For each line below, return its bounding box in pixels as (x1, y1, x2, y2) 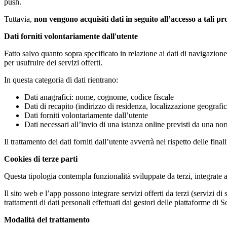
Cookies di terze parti (4, 154, 78, 163)
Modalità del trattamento (4, 215, 90, 224)
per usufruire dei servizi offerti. (4, 58, 102, 67)
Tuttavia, (4, 14, 34, 23)
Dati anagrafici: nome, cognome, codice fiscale (24, 92, 174, 101)
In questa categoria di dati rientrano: (4, 75, 118, 84)
